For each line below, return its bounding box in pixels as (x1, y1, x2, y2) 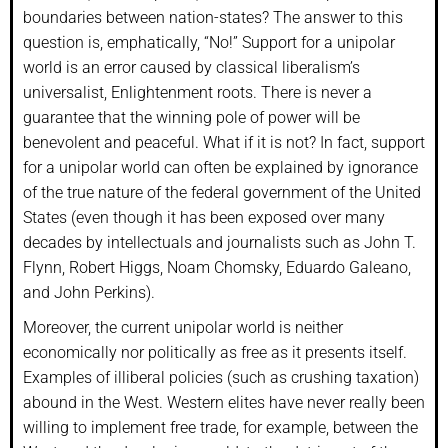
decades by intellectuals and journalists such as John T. (23, 232, 416, 252)
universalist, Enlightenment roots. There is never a (23, 82, 372, 102)
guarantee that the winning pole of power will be (23, 107, 360, 127)
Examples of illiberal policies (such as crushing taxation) (23, 367, 419, 387)
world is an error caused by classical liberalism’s (23, 57, 360, 77)
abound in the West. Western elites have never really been (23, 392, 425, 412)
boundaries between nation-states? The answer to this (23, 7, 403, 27)
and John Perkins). (23, 282, 155, 302)
